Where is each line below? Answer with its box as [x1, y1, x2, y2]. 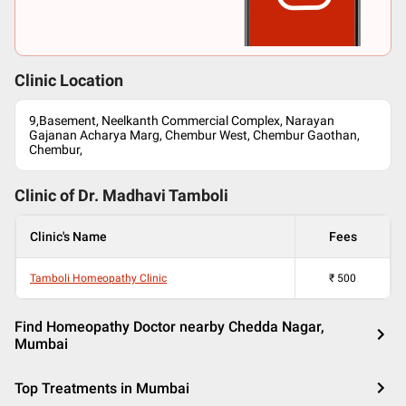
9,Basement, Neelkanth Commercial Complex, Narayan [29, 113, 334, 128]
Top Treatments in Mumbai [14, 380, 189, 397]
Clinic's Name [30, 229, 107, 244]
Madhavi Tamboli [102, 187, 228, 205]
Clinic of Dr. [14, 187, 102, 205]
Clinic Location [14, 72, 123, 90]
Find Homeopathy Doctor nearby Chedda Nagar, [14, 318, 324, 335]
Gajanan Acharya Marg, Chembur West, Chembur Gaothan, [29, 128, 360, 142]
